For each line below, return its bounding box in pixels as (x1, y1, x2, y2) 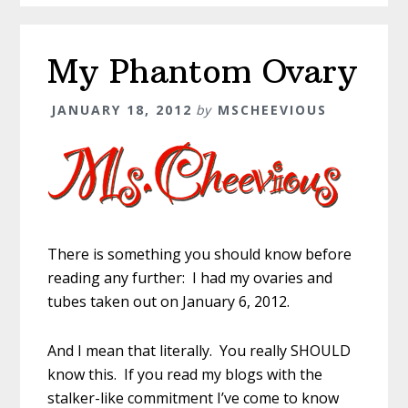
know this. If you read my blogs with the (47, 363, 323, 384)
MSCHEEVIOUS (218, 100, 328, 118)
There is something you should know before (47, 243, 352, 264)
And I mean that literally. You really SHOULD (47, 340, 352, 361)
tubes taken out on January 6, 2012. (47, 291, 291, 311)
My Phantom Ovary (47, 50, 358, 92)
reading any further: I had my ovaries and (47, 267, 333, 288)
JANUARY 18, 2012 (51, 100, 193, 118)
